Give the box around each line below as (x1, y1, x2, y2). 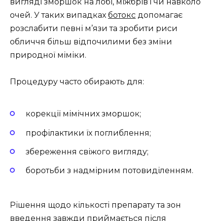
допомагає (136, 10, 183, 20)
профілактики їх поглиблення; (26, 128, 151, 138)
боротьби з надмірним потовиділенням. (26, 165, 193, 175)
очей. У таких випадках (10, 10, 108, 20)
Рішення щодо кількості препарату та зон (10, 200, 181, 210)
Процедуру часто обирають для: (10, 76, 144, 86)
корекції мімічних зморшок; (26, 109, 141, 119)
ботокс (108, 10, 136, 20)
